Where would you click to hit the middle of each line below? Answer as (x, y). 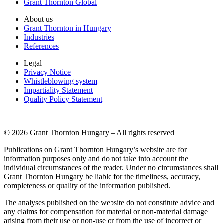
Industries (39, 37)
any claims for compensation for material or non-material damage (106, 211)
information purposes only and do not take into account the (96, 158)
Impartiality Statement (58, 90)
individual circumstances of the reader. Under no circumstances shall (111, 167)
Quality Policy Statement (63, 99)
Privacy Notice (47, 72)
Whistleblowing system (60, 81)
